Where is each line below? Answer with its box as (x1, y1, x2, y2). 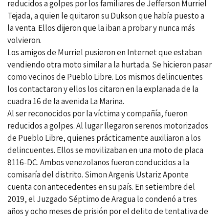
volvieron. (7, 34, 42, 45)
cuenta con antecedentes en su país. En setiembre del (7, 181, 195, 192)
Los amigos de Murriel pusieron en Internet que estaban (7, 46, 202, 58)
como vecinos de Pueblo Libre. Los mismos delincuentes (7, 71, 203, 82)
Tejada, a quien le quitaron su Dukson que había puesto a (7, 10, 204, 21)
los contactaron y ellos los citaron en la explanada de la (7, 83, 198, 94)
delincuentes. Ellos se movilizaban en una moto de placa (7, 144, 203, 155)
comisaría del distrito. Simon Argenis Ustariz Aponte (7, 169, 189, 180)
